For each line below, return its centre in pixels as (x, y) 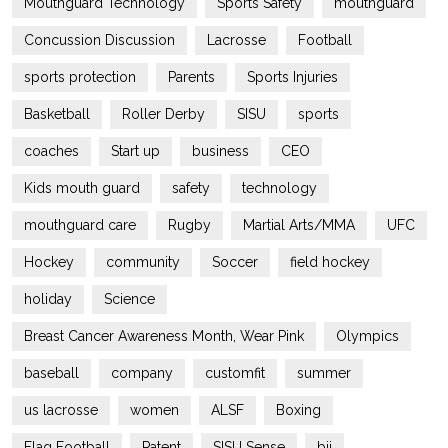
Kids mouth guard (82, 187)
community (143, 261)
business (220, 150)
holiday (48, 298)
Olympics (367, 335)
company (142, 372)
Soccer (235, 261)
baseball (51, 372)
